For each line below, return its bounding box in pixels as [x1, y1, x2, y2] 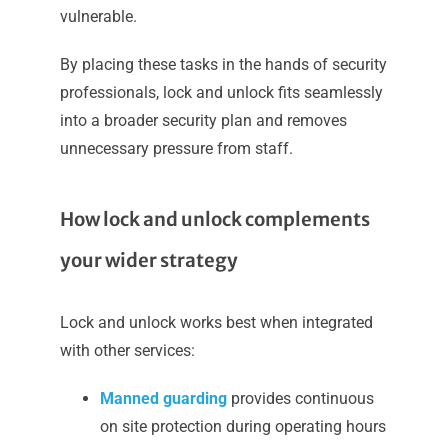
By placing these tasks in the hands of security [59, 55, 387, 75]
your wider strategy [59, 249, 238, 273]
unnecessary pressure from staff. [59, 139, 293, 159]
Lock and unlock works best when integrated [59, 313, 373, 333]
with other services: [59, 341, 195, 361]
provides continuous [226, 389, 374, 409]
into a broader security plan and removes [59, 111, 347, 131]
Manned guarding [99, 389, 227, 409]
